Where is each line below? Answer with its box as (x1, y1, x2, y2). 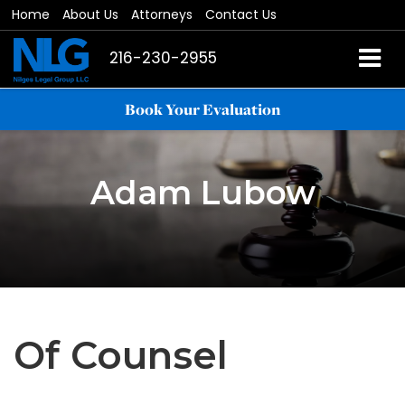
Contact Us (205, 5, 277, 24)
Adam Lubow (89, 173, 316, 212)
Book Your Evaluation (125, 99, 280, 120)
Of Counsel (14, 332, 228, 379)
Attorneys (131, 5, 193, 24)
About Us (62, 5, 118, 24)
